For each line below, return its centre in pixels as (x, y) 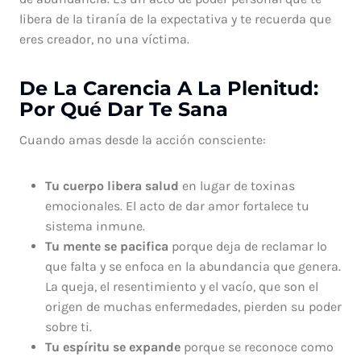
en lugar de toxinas (237, 186)
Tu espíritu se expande (113, 347)
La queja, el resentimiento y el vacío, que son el (182, 287)
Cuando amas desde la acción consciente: (143, 140)
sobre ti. (68, 327)
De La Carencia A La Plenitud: (169, 89)
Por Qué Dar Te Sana (124, 110)
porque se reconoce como (257, 347)
